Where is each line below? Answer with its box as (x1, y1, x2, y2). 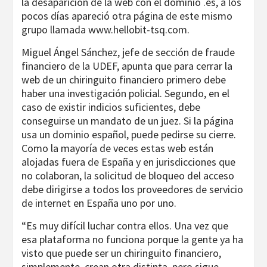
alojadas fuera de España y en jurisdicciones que (21, 155, 235, 169)
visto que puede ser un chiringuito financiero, (21, 246, 221, 260)
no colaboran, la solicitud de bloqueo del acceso (21, 169, 234, 183)
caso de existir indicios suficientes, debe (21, 100, 200, 114)
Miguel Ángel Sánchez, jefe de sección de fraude (21, 45, 235, 60)
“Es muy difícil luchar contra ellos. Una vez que (21, 219, 228, 233)
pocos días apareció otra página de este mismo (21, 9, 232, 23)
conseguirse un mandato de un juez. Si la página (21, 114, 234, 128)
